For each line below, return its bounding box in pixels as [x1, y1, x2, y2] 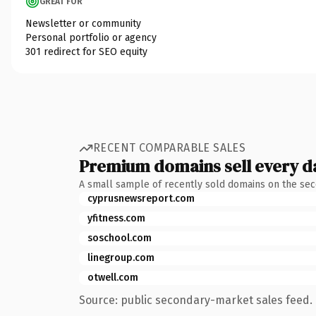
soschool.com [87, 231, 152, 244]
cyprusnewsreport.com [87, 192, 195, 205]
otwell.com [87, 271, 138, 284]
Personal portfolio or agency [25, 31, 157, 44]
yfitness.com [87, 212, 145, 224]
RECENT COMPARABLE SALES [93, 141, 246, 154]
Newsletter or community [25, 17, 141, 30]
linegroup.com [87, 251, 154, 264]
